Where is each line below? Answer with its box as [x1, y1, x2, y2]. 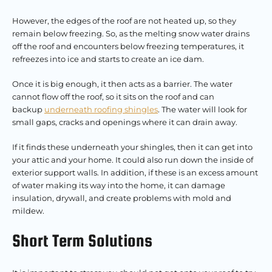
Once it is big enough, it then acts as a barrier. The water [12, 79, 233, 89]
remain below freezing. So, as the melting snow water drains [12, 29, 250, 38]
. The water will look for [158, 104, 247, 114]
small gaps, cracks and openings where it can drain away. [12, 117, 237, 127]
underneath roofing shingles [44, 104, 158, 114]
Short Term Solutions [12, 231, 152, 250]
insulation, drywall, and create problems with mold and [12, 193, 231, 203]
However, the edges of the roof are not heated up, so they [12, 16, 236, 25]
